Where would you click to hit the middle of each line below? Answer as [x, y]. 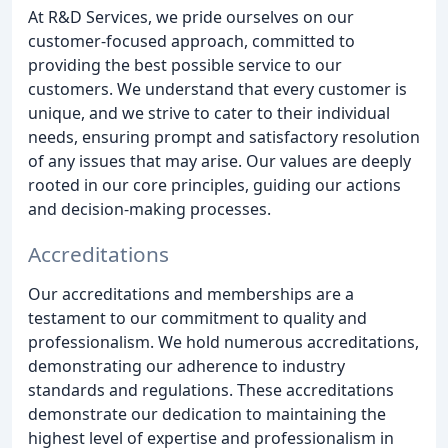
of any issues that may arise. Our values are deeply [219, 160]
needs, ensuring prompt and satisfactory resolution [224, 136]
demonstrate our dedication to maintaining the [207, 413]
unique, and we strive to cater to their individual [209, 112]
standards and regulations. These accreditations [211, 389]
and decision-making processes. [149, 208]
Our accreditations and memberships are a [191, 293]
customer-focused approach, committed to [191, 40]
